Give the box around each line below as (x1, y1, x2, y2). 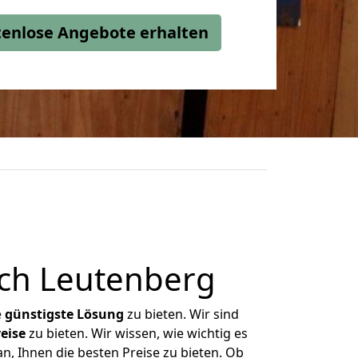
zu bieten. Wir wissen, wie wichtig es (25, 324, 248, 342)
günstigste (5, 305, 74, 323)
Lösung (77, 305, 124, 323)
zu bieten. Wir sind (124, 305, 239, 323)
